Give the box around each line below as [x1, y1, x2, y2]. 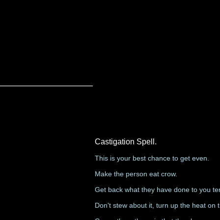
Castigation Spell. [95, 137, 157, 146]
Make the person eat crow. [95, 170, 177, 178]
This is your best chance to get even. [95, 154, 209, 162]
